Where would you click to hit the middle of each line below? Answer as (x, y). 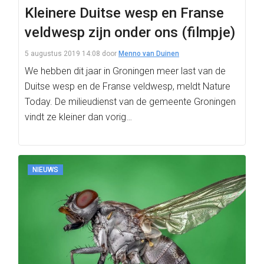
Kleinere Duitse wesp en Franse (124, 13)
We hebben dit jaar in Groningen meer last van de (125, 71)
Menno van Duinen (149, 54)
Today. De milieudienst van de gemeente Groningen (130, 102)
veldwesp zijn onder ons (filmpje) (130, 32)
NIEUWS (45, 170)
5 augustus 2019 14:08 (62, 54)
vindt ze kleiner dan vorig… (78, 117)
